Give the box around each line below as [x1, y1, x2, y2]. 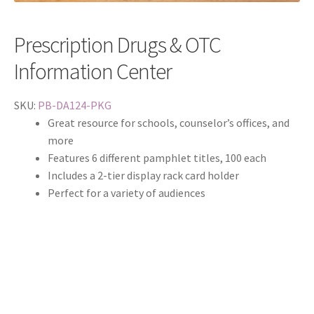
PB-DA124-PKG [38, 98, 111, 112]
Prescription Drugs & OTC [14, 30, 221, 59]
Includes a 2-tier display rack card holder [48, 168, 239, 182]
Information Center [14, 57, 172, 86]
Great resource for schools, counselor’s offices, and [48, 116, 289, 130]
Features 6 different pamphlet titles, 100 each [48, 151, 266, 165]
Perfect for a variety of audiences [48, 186, 205, 200]
